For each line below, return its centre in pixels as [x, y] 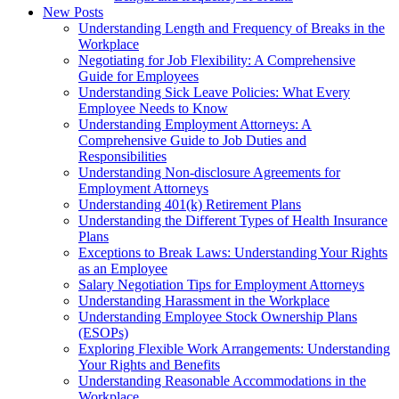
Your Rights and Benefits [149, 364]
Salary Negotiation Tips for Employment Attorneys [221, 284]
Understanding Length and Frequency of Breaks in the [232, 28]
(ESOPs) [103, 332]
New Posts [73, 12]
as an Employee [123, 268]
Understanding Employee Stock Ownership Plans [218, 316]
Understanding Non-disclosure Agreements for [209, 172]
